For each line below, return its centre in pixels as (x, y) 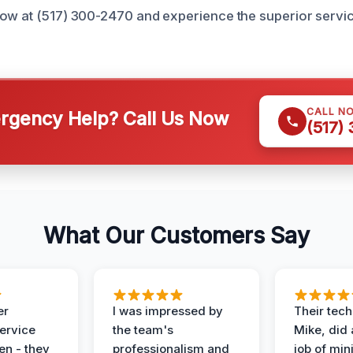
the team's (143, 329)
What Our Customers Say (176, 235)
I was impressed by (168, 310)
